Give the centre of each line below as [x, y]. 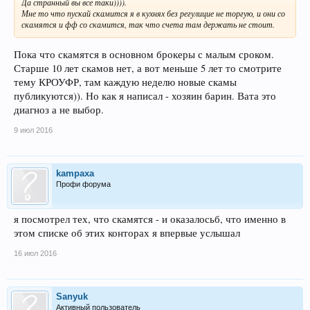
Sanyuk [72, 297]
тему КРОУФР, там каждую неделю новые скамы [125, 82]
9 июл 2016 [33, 130]
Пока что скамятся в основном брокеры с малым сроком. [144, 55]
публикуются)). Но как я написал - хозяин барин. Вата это [145, 96]
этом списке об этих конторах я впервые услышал [127, 233]
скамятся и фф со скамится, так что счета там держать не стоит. [148, 24]
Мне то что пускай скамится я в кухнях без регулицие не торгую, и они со [153, 13]
